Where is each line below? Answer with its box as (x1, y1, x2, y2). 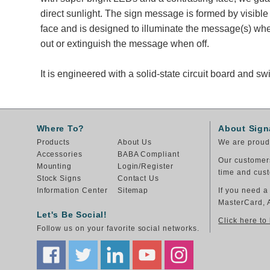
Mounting (36, 162, 72, 171)
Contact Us (117, 174, 160, 183)
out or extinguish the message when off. (40, 39, 210, 49)
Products (36, 138, 71, 146)
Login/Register (117, 162, 174, 171)
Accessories (36, 150, 83, 159)
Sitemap (117, 186, 149, 195)
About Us (117, 138, 152, 146)
